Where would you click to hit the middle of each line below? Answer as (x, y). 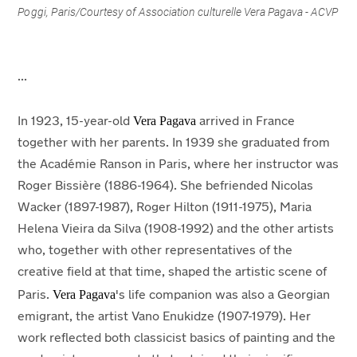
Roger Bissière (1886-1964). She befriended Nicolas (166, 186)
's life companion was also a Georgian (223, 295)
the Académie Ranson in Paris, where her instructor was (178, 165)
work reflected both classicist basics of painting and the (177, 338)
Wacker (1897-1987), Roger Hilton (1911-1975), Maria (165, 208)
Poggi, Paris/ (49, 12)
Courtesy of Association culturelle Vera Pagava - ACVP (209, 12)
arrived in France (246, 122)
